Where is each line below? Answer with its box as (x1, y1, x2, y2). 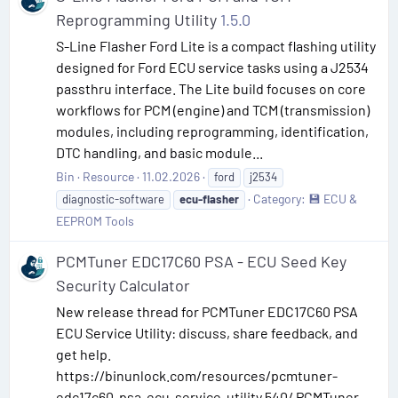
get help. (56, 345, 111, 362)
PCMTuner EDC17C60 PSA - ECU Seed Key (56, 251, 346, 271)
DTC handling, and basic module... (56, 143, 263, 161)
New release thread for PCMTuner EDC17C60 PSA (56, 302, 358, 320)
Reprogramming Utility (56, 9, 217, 29)
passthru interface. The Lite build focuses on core (56, 79, 366, 97)
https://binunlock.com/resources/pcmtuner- (56, 366, 338, 384)
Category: (253, 190, 308, 206)
